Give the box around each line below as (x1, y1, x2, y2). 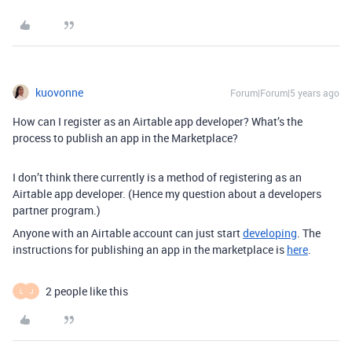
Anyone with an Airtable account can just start (13, 225, 243, 241)
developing (243, 225, 297, 241)
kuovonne (35, 85, 83, 101)
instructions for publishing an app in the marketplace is (13, 242, 287, 258)
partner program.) (13, 203, 101, 218)
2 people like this (46, 284, 128, 299)
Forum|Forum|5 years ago (230, 86, 339, 100)
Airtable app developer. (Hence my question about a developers (13, 186, 321, 202)
